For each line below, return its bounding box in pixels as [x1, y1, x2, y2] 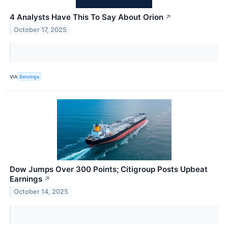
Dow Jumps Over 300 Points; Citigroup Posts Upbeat [10, 164, 208, 175]
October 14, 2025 [14, 187, 69, 195]
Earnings [10, 174, 42, 184]
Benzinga [19, 73, 40, 79]
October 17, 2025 [14, 25, 67, 34]
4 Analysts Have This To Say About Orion [10, 12, 163, 22]
